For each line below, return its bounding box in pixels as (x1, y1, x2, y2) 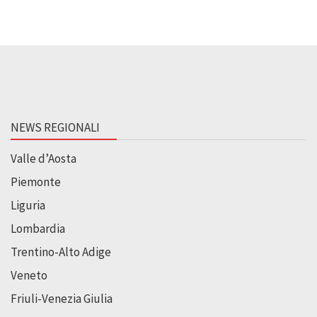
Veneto (11, 267, 47, 283)
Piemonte (11, 173, 61, 190)
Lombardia (11, 220, 65, 236)
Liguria (11, 197, 45, 213)
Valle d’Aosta (11, 150, 76, 166)
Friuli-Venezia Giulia (11, 290, 113, 306)
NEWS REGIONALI (11, 119, 100, 135)
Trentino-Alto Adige (11, 243, 111, 260)
